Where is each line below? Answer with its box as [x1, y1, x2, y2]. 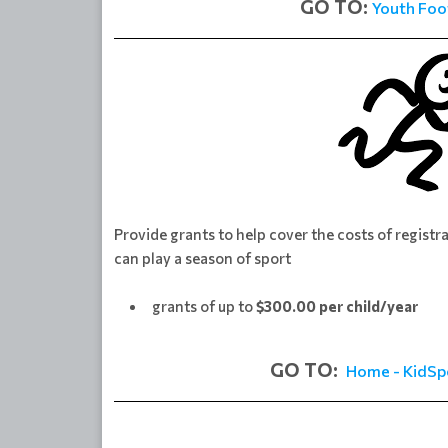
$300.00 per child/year [256, 296, 418, 315]
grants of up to [152, 296, 256, 315]
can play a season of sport [114, 248, 291, 267]
